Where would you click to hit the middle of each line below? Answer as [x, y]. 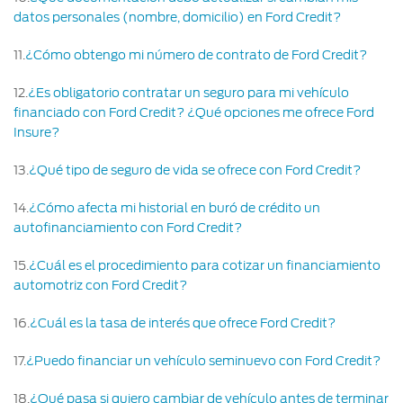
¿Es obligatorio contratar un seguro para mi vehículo [188, 92]
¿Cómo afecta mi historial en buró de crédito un [175, 207]
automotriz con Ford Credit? [100, 285]
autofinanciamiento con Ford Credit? [128, 227]
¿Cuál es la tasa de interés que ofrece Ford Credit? [183, 322]
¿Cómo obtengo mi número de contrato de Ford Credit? [196, 54]
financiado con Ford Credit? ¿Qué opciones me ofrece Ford [194, 112]
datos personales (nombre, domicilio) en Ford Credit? [177, 17]
